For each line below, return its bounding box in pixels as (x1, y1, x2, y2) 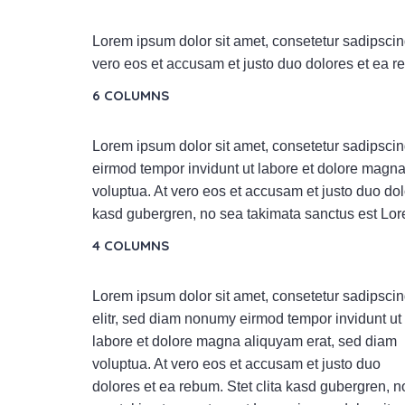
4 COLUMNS (92, 236, 169, 254)
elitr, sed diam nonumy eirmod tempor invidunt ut (92, 310, 401, 326)
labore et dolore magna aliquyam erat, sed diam (92, 333, 397, 349)
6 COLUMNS (92, 86, 169, 104)
